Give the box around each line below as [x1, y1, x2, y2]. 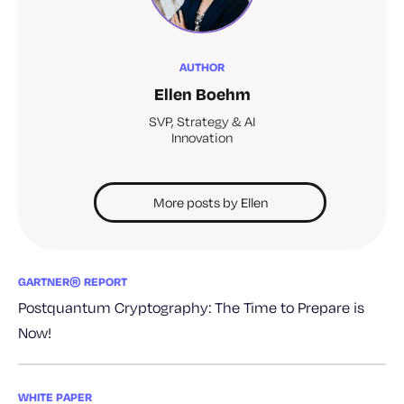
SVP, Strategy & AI [149, 113, 255, 131]
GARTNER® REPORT [18, 274, 127, 289]
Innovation [171, 129, 233, 147]
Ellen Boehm [153, 83, 251, 106]
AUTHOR [179, 60, 225, 75]
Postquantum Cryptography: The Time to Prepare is [18, 298, 364, 317]
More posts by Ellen [152, 194, 268, 212]
